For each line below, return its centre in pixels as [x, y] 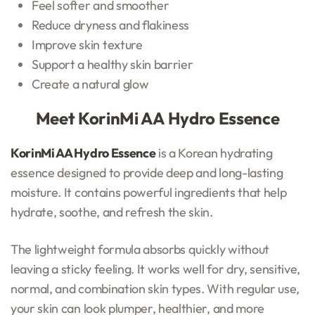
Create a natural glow [90, 84]
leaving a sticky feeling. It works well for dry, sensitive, [156, 269]
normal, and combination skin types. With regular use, [155, 288]
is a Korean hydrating [214, 153]
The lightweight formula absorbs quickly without [140, 249]
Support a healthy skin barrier [112, 64]
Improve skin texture [87, 44]
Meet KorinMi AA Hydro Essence [157, 118]
